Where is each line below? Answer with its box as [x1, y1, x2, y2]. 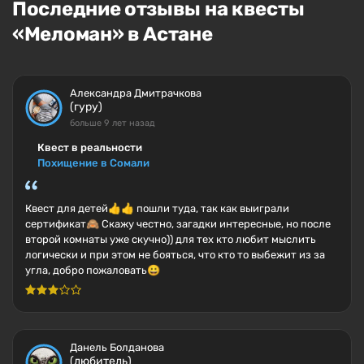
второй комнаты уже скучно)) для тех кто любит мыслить [25, 233, 316, 245]
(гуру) [70, 100, 102, 114]
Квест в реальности [37, 141, 142, 154]
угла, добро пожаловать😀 [25, 264, 160, 276]
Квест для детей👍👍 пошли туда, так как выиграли [25, 202, 289, 214]
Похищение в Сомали [37, 157, 149, 169]
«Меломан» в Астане [12, 23, 213, 45]
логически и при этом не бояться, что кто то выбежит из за [25, 249, 325, 261]
